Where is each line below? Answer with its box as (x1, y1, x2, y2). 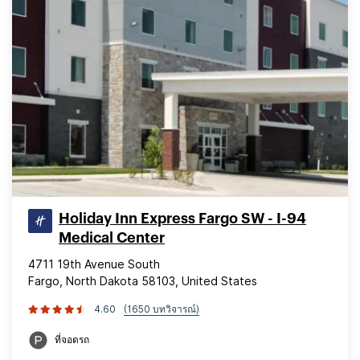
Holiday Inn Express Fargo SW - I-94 (59, 211, 306, 226)
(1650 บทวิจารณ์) (124, 303, 199, 315)
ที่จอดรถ (55, 333, 89, 346)
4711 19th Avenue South (28, 257, 160, 271)
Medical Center (59, 231, 165, 245)
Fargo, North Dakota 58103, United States (28, 274, 257, 288)
